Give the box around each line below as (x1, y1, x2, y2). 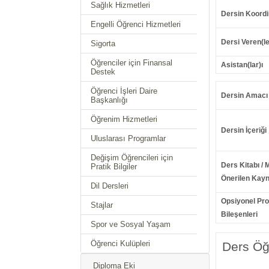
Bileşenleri (220, 210, 258, 219)
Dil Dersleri (91, 181, 129, 190)
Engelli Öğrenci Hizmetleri (91, 20, 181, 29)
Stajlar (91, 201, 113, 210)
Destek (91, 67, 116, 76)
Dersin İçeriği (220, 126, 267, 135)
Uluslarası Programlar (91, 134, 166, 143)
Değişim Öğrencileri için (91, 153, 174, 162)
